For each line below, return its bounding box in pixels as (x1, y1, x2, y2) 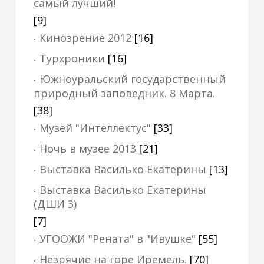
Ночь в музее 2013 (39, 141, 136, 156)
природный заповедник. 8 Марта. (34, 86, 215, 100)
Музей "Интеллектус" (39, 121, 151, 135)
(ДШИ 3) (34, 197, 77, 211)
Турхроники (39, 51, 105, 65)
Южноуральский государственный (39, 72, 226, 86)
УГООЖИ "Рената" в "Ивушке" (39, 232, 196, 246)
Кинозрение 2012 (39, 31, 131, 45)
